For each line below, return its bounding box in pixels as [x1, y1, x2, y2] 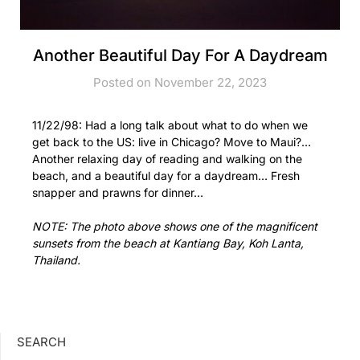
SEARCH [17, 333, 66, 350]
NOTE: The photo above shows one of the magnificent [32, 219, 317, 233]
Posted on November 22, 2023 [93, 74, 267, 90]
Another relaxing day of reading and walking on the [32, 151, 302, 166]
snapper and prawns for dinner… [32, 185, 203, 199]
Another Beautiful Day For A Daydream [32, 45, 328, 65]
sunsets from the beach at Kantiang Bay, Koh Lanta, [32, 235, 304, 250]
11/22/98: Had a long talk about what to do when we [32, 117, 308, 132]
